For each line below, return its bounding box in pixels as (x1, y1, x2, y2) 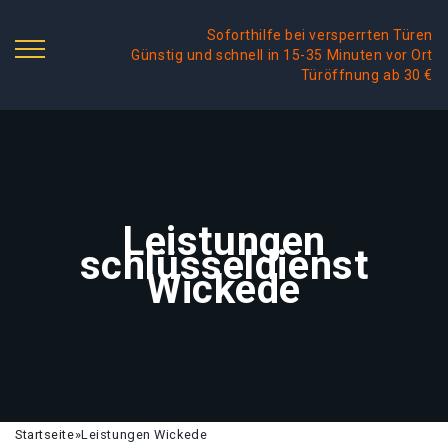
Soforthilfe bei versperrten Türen (206, 27, 433, 43)
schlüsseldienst (79, 242, 369, 289)
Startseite (15, 427, 75, 442)
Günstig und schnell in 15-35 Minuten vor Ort (131, 47, 433, 63)
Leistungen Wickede (81, 427, 208, 442)
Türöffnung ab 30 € (300, 67, 433, 83)
